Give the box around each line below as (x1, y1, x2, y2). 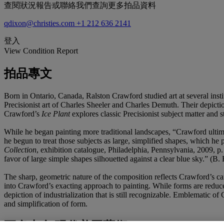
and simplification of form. (4, 199, 87, 208)
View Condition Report (4, 46, 78, 55)
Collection (4, 145, 36, 154)
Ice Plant (41, 109, 72, 118)
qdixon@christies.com (4, 18, 76, 27)
